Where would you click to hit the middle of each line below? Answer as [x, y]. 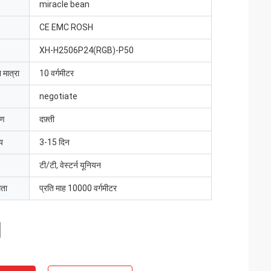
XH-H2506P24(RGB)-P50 [87, 50]
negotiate [58, 96]
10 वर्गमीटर [57, 73]
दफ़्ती [47, 119]
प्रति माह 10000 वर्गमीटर [78, 188]
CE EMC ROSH [66, 27]
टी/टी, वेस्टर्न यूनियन [70, 165]
